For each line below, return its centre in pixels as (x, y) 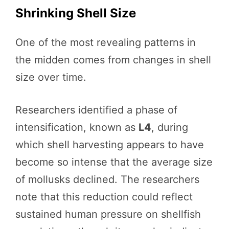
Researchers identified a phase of (96, 110)
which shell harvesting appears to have (110, 145)
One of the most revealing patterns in (106, 43)
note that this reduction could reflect (104, 197)
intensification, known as (77, 128)
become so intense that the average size (114, 162)
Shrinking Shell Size (76, 13)
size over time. (51, 77)
